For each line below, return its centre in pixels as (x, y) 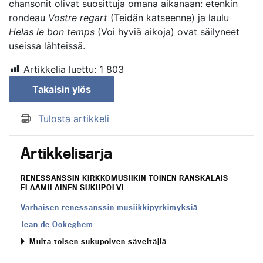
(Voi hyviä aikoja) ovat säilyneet (167, 31)
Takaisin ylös (62, 89)
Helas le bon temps (52, 31)
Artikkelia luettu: (60, 69)
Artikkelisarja (66, 153)
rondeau (28, 17)
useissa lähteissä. (47, 45)
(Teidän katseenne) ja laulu (168, 17)
